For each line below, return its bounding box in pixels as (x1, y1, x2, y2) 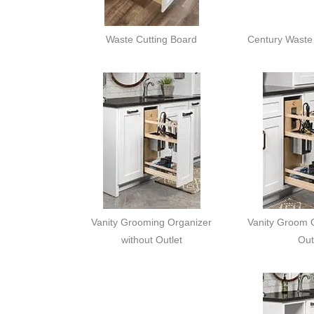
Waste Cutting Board (106, 34, 198, 45)
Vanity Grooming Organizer (91, 217, 212, 228)
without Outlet (121, 234, 182, 245)
